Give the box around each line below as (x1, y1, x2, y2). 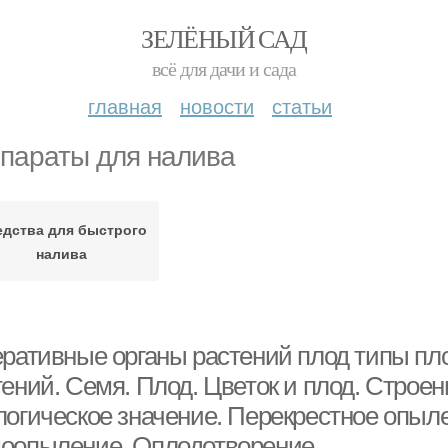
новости (180, 91, 254, 120)
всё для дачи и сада (152, 55, 296, 82)
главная (88, 91, 162, 120)
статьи (272, 91, 332, 120)
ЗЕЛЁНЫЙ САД (141, 21, 307, 55)
